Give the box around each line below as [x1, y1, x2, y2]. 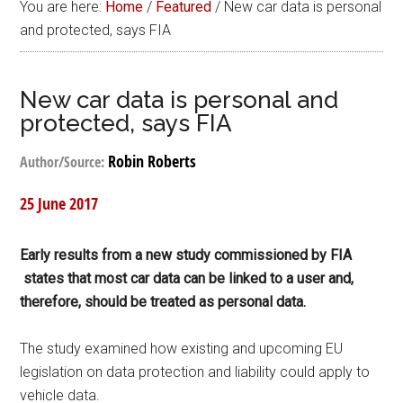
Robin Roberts [108, 150, 197, 173]
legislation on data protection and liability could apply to [20, 363, 371, 381]
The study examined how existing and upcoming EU [20, 340, 344, 357]
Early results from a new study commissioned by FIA [20, 246, 353, 264]
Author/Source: [20, 152, 109, 172]
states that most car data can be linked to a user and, [20, 270, 354, 287]
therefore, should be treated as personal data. [20, 293, 307, 310]
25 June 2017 [20, 193, 99, 215]
